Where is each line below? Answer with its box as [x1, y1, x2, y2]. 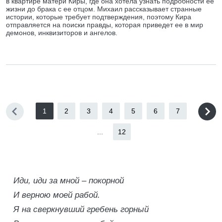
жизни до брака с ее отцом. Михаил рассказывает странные [6, 5, 202, 13]
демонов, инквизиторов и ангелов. [6, 29, 117, 37]
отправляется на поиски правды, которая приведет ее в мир [6, 21, 203, 29]
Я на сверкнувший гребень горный [13, 205, 149, 214]
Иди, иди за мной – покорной [13, 176, 124, 185]
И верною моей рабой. [13, 190, 100, 200]
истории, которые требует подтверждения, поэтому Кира [6, 13, 191, 21]
